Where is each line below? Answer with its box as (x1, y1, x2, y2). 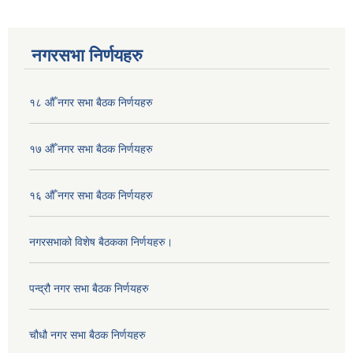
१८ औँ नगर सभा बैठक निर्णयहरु (29, 96, 153, 110)
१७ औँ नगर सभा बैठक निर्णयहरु (29, 143, 153, 156)
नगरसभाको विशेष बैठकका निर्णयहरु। (29, 236, 173, 249)
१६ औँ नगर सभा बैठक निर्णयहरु (29, 189, 153, 203)
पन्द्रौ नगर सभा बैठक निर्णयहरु (29, 282, 149, 295)
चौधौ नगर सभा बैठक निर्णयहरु (29, 329, 146, 342)
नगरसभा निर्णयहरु (32, 46, 143, 66)
